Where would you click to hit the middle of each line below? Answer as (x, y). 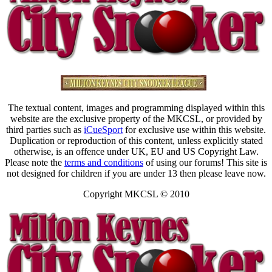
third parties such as (45, 129)
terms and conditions (104, 162)
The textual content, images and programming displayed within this (136, 107)
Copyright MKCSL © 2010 (136, 194)
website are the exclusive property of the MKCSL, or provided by (136, 118)
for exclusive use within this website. (194, 129)
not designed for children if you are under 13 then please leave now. (136, 173)
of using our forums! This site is (205, 162)
